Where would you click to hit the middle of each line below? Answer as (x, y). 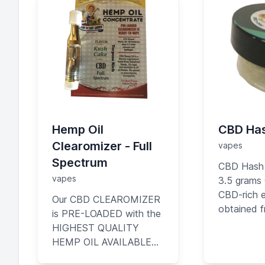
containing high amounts (105, 256)
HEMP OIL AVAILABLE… (105, 242)
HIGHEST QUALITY (96, 228)
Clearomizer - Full (102, 146)
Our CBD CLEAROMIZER (106, 199)
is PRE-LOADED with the (106, 214)
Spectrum (80, 163)
